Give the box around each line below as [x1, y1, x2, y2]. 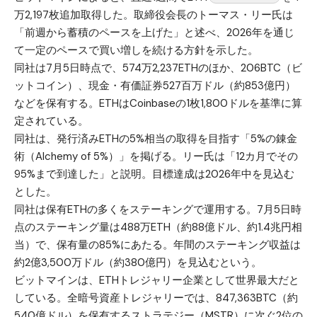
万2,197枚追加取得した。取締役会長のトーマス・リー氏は [14, 8, 293, 23]
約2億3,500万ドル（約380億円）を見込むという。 [14, 255, 262, 270]
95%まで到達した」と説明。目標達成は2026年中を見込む [14, 167, 294, 182]
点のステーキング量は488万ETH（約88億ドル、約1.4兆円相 [14, 220, 302, 235]
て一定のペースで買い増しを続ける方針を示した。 [14, 43, 258, 58]
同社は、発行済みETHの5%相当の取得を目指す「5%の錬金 [14, 132, 297, 146]
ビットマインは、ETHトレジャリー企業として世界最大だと [14, 273, 299, 288]
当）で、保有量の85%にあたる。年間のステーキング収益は [14, 238, 301, 253]
